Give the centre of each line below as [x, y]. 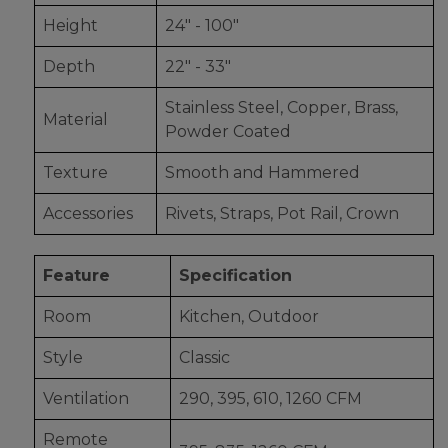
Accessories [88, 214]
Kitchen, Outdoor [249, 317]
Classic [204, 358]
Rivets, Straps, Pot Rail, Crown [282, 214]
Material [75, 120]
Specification [235, 276]
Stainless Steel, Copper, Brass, [281, 108]
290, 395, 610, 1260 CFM [270, 399]
